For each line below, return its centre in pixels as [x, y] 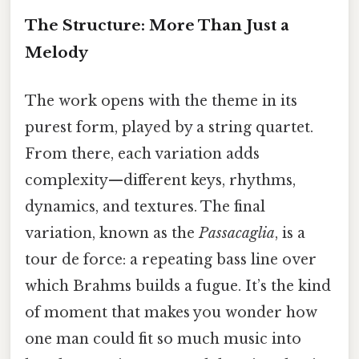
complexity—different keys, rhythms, [160, 180]
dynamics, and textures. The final [145, 206]
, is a [290, 233]
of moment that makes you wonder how [171, 312]
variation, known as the [112, 233]
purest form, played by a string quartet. [169, 127]
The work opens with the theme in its [161, 101]
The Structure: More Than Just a [157, 26]
